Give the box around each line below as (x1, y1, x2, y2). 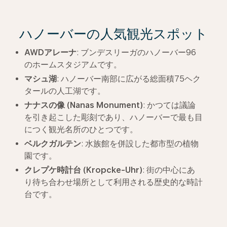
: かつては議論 (143, 100, 196, 110)
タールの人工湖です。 (24, 86, 105, 96)
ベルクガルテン (24, 139, 81, 148)
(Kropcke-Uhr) (83, 165, 142, 175)
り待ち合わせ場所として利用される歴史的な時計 (24, 177, 203, 187)
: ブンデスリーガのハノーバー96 (77, 48, 196, 57)
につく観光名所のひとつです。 (24, 125, 138, 134)
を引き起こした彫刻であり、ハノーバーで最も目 (24, 112, 203, 122)
